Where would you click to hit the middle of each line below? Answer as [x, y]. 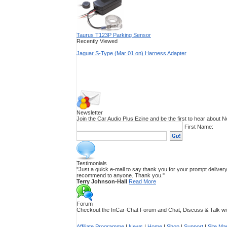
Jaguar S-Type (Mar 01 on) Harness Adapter [131, 53]
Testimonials [92, 163]
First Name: [199, 126]
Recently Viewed [97, 41]
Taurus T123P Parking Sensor [114, 35]
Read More [142, 181]
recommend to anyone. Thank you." [121, 175]
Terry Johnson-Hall [102, 181]
